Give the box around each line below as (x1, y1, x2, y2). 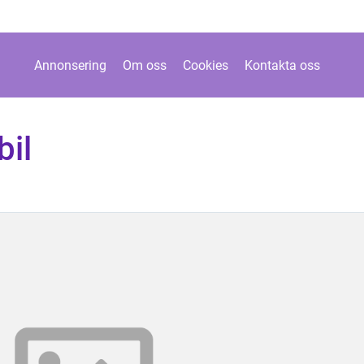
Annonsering (33, 57, 106, 73)
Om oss (122, 57, 167, 73)
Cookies (182, 57, 228, 73)
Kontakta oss (244, 57, 320, 73)
